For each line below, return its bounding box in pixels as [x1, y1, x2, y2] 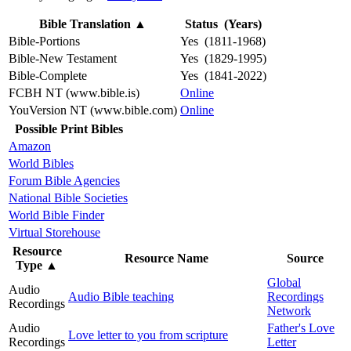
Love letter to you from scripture [68, 327, 228, 342]
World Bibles [9, 156, 74, 170]
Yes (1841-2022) [180, 68, 266, 82]
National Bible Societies [9, 190, 128, 204]
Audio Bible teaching [68, 289, 174, 303]
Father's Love [267, 320, 335, 335]
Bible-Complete [9, 68, 87, 82]
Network [267, 303, 311, 317]
